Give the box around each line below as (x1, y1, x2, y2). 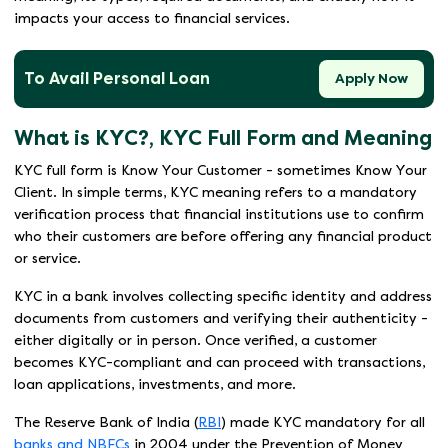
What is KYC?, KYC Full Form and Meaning (14, 127, 432, 151)
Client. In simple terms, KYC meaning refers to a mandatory (14, 185, 417, 201)
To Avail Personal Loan (24, 69, 210, 89)
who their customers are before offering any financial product (14, 229, 432, 245)
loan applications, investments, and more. (14, 377, 296, 393)
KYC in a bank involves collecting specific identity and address (14, 289, 432, 305)
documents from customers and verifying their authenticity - (14, 311, 428, 327)
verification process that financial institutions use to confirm (14, 207, 424, 223)
